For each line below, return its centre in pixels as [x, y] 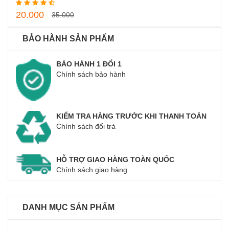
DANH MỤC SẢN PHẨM [68, 208]
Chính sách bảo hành [91, 74]
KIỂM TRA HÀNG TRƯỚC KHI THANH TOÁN [132, 116]
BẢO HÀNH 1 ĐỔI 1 [89, 64]
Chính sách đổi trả [86, 126]
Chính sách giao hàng [92, 170]
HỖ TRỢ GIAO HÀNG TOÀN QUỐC [116, 160]
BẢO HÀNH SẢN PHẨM [68, 39]
